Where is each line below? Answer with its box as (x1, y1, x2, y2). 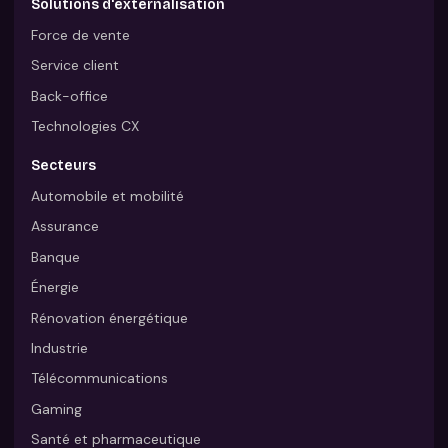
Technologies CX (31, 117, 140, 136)
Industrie (31, 338, 89, 357)
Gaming (31, 399, 83, 418)
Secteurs (31, 156, 97, 174)
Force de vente (31, 25, 131, 44)
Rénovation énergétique (31, 308, 189, 327)
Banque (31, 247, 81, 266)
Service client (31, 56, 120, 75)
